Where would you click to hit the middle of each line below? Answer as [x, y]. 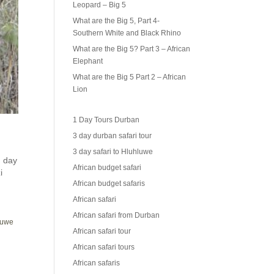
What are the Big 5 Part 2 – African [130, 77]
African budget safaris [109, 184]
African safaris [97, 263]
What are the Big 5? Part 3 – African [132, 49]
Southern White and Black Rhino [127, 33]
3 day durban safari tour [113, 136]
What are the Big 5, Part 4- [117, 21]
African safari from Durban [117, 216]
